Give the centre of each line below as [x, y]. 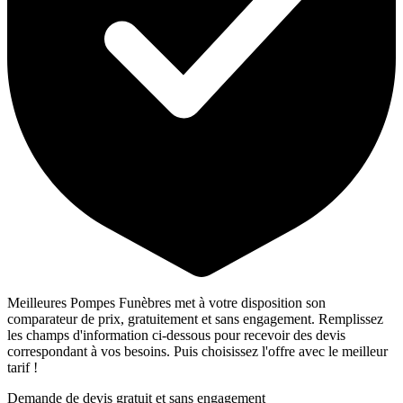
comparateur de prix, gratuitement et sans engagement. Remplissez [195, 319]
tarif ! [22, 368]
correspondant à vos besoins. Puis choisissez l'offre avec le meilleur [197, 352]
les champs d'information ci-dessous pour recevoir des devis [176, 336]
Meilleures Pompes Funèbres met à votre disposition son [166, 303]
